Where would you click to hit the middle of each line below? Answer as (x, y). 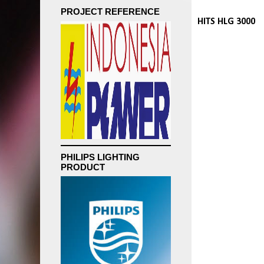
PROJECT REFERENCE (110, 11)
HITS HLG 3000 (226, 22)
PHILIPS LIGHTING (100, 157)
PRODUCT (83, 167)
